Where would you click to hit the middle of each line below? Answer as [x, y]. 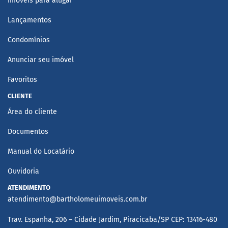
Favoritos [22, 80]
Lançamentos [30, 20]
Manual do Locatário [41, 152]
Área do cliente [32, 112]
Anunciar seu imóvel [41, 60]
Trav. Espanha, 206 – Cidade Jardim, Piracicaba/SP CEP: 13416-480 [112, 220]
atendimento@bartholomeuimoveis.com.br [77, 199]
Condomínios [29, 40]
